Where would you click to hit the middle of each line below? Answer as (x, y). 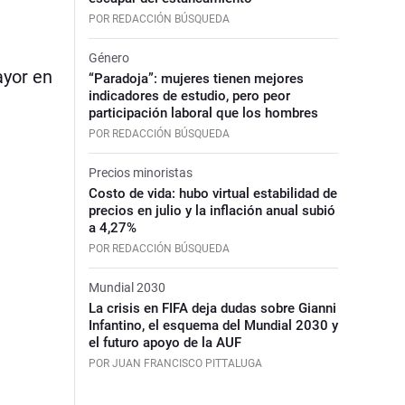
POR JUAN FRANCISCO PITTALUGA (175, 363)
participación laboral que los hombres (203, 113)
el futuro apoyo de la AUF (165, 342)
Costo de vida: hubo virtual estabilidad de (212, 193)
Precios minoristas (140, 172)
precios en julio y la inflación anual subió (212, 210)
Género (108, 57)
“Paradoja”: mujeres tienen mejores (196, 78)
